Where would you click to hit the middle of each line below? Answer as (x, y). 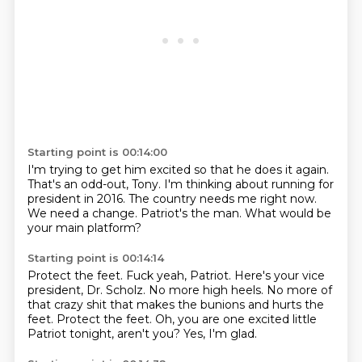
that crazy (57, 305)
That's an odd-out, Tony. (95, 184)
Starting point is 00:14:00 (97, 152)
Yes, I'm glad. (220, 334)
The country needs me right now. (222, 199)
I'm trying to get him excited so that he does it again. (178, 170)
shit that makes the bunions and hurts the (205, 305)
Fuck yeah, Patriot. (180, 276)
